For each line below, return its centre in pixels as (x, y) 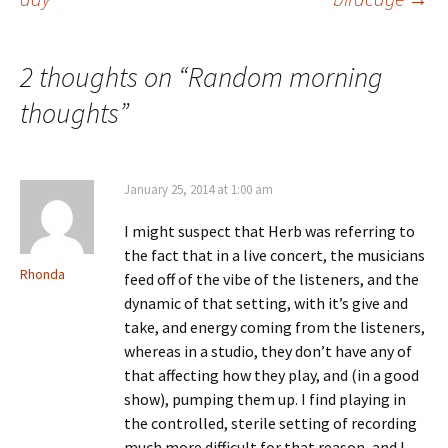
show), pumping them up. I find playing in (265, 398)
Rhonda (42, 273)
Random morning (285, 76)
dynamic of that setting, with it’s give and (266, 302)
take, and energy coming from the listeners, (274, 326)
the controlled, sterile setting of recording (270, 422)
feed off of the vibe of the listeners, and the (271, 278)
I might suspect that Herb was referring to (269, 230)
